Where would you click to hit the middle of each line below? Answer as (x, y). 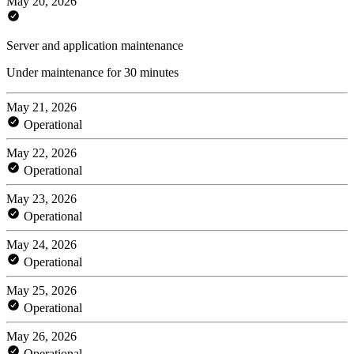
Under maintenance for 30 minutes (92, 72)
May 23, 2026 (41, 198)
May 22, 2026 (41, 153)
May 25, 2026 (41, 290)
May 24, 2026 (41, 244)
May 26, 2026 (41, 336)
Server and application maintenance (95, 45)
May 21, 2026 (41, 107)
